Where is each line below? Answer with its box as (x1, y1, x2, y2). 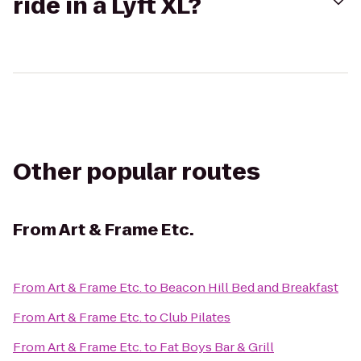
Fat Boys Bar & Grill (160, 338, 274, 355)
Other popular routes (13, 156, 260, 188)
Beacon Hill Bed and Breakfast (160, 279, 338, 296)
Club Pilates (160, 309, 230, 326)
